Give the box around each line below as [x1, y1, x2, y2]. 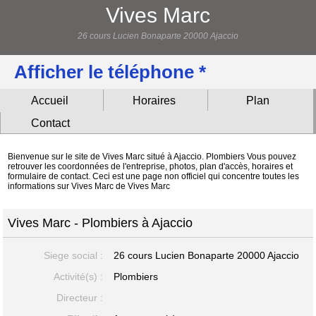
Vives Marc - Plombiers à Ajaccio [8, 215, 193, 230]
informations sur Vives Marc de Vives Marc [8, 181, 171, 191]
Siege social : [43, 249, 103, 261]
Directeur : [56, 291, 103, 303]
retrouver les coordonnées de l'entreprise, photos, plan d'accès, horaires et [8, 161, 293, 171]
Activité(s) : [53, 270, 103, 282]
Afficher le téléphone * [14, 61, 206, 83]
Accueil [31, 95, 69, 107]
